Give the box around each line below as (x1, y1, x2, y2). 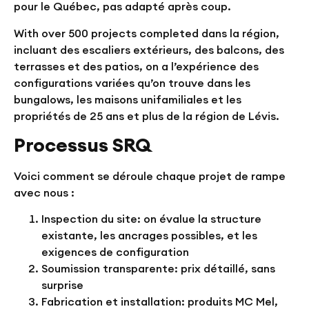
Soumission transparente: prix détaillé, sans (41, 261, 275, 276)
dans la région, (199, 26, 279, 40)
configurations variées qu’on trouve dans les (14, 75, 250, 90)
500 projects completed (68, 26, 199, 40)
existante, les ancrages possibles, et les (41, 228, 257, 243)
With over (14, 26, 68, 40)
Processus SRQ (14, 132, 151, 158)
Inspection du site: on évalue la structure (41, 212, 261, 226)
